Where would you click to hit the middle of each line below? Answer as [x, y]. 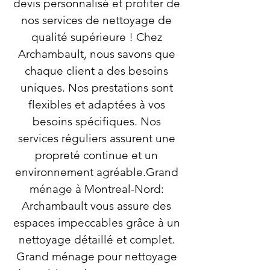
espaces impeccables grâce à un [96, 223]
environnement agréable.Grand [96, 172]
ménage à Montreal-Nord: [96, 189]
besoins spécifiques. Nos [96, 121]
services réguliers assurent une [96, 138]
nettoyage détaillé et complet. [96, 240]
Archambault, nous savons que [96, 54]
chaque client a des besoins [96, 71]
